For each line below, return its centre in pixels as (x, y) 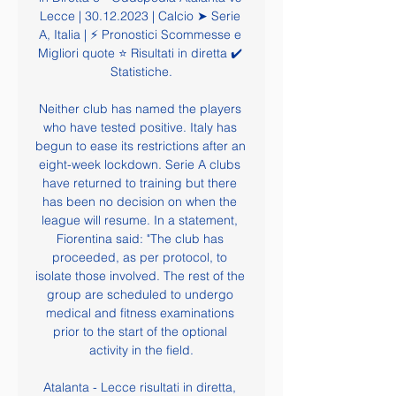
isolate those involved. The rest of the (140, 276)
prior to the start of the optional (140, 331)
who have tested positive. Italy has (140, 127)
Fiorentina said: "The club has (140, 239)
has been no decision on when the (140, 202)
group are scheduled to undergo (140, 294)
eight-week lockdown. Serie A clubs (140, 164)
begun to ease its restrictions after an (141, 146)
